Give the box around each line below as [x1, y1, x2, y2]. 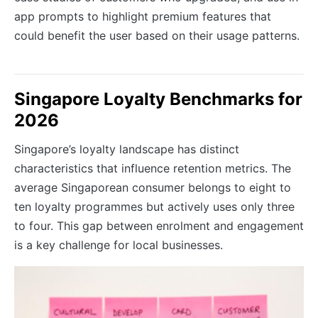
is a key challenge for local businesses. [14, 237, 223, 252]
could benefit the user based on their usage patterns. [14, 28, 300, 43]
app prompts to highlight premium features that [14, 9, 271, 23]
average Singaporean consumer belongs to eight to [14, 180, 291, 194]
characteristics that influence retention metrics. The [14, 160, 291, 175]
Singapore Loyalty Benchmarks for [14, 88, 302, 109]
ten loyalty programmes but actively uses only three [14, 199, 295, 214]
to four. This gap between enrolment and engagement [14, 218, 304, 233]
